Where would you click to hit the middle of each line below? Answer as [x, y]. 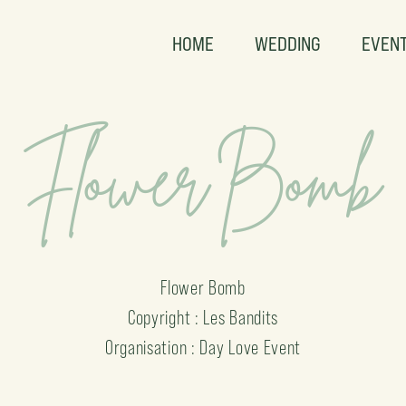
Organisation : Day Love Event [203, 347]
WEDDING [288, 44]
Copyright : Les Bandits [203, 317]
